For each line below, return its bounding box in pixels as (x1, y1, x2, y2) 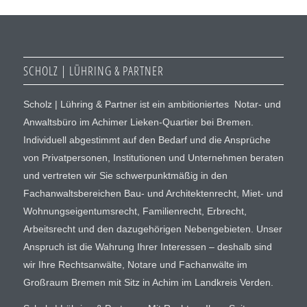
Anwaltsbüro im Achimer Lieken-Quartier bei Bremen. (23, 116, 254, 128)
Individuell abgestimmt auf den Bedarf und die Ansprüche (23, 134, 271, 146)
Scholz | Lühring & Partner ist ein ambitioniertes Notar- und (23, 99, 281, 110)
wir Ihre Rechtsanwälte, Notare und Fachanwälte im (23, 259, 247, 271)
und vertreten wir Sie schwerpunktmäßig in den (23, 170, 228, 182)
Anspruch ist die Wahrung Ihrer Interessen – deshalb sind (23, 241, 272, 253)
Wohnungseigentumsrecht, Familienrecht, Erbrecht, (23, 206, 247, 217)
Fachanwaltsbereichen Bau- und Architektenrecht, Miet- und (23, 188, 283, 199)
